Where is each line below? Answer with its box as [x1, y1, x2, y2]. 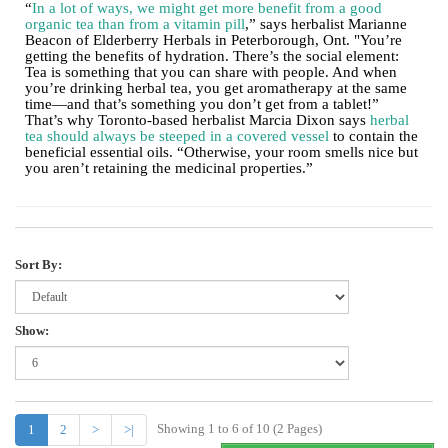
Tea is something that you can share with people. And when [25, 64, 397, 81]
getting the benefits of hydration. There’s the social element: [25, 48, 399, 65]
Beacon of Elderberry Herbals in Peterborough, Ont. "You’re [25, 32, 402, 49]
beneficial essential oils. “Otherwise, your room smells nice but [25, 144, 418, 161]
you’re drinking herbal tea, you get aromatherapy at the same [25, 80, 407, 97]
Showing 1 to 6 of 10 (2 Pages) [157, 421, 322, 437]
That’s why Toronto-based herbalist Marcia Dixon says [25, 112, 370, 129]
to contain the [329, 128, 418, 145]
